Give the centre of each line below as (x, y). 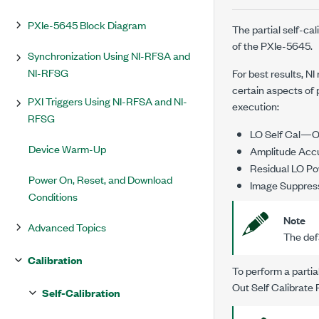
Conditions (53, 196)
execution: (256, 106)
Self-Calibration (81, 292)
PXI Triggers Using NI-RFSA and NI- (108, 101)
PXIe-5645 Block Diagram (87, 25)
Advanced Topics (67, 227)
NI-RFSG (48, 72)
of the (246, 45)
